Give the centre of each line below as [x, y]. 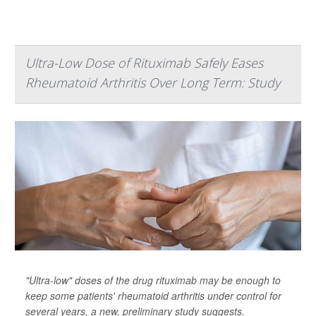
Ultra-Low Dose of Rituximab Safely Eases [144, 63]
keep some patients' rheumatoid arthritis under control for [153, 296]
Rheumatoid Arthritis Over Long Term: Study [153, 83]
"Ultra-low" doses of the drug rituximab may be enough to [153, 280]
